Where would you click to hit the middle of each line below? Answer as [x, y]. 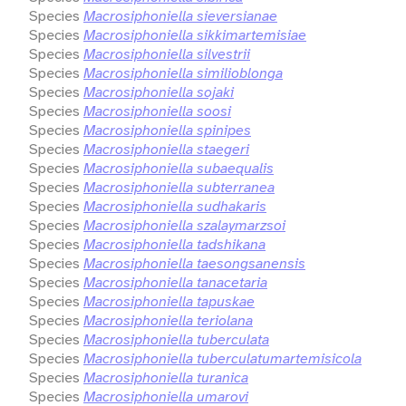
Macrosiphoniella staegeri [166, 149]
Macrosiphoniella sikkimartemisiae [195, 34]
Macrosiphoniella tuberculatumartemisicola [222, 358]
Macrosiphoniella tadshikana [174, 244]
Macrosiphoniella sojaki [159, 92]
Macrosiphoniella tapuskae [169, 301]
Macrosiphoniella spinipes [167, 130]
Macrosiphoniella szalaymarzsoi [184, 225]
